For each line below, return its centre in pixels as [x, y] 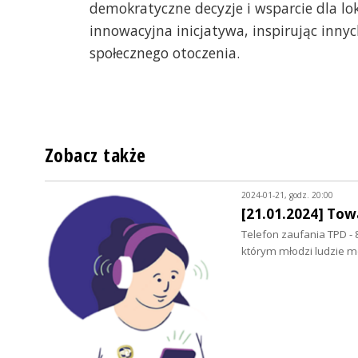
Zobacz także [95, 155]
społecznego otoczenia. [165, 52]
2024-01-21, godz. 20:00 [287, 195]
